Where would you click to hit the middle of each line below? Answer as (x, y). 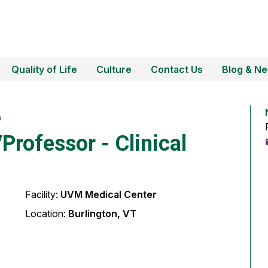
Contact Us (177, 69)
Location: (47, 214)
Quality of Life (44, 69)
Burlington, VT (102, 214)
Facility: (43, 195)
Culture (114, 69)
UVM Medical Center (109, 195)
